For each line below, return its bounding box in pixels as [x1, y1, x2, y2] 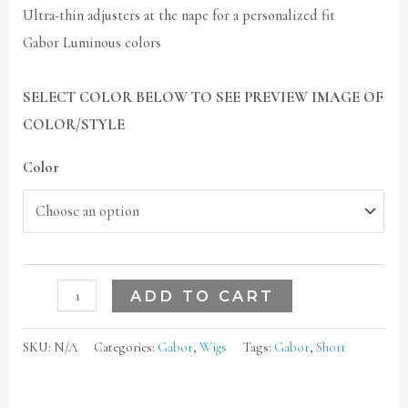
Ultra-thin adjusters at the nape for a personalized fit [23, 5, 336, 25]
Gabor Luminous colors [23, 33, 162, 52]
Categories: [94, 339, 158, 356]
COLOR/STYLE [23, 115, 126, 134]
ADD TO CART [129, 287, 274, 306]
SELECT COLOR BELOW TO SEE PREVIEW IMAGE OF [23, 87, 384, 107]
